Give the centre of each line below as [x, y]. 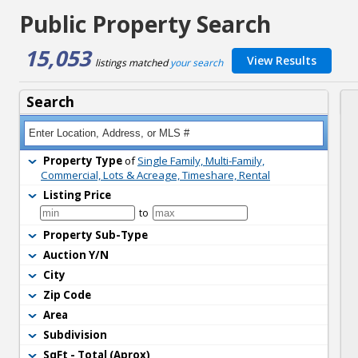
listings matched [133, 63]
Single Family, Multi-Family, [201, 161]
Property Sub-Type [95, 235]
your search [197, 63]
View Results [282, 60]
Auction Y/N [76, 255]
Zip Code [67, 295]
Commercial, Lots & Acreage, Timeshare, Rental [155, 175]
